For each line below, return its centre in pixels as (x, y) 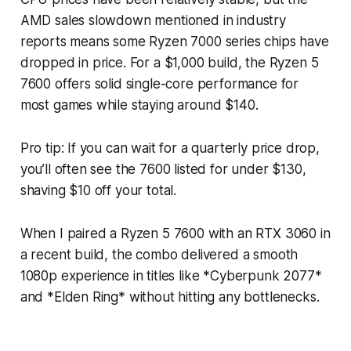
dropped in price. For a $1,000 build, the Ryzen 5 (169, 62)
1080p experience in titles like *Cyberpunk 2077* (171, 275)
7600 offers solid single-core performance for (159, 83)
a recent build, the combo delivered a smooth (159, 254)
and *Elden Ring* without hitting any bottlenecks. (170, 297)
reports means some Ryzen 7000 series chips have (174, 41)
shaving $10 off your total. (98, 190)
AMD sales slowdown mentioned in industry (153, 20)
